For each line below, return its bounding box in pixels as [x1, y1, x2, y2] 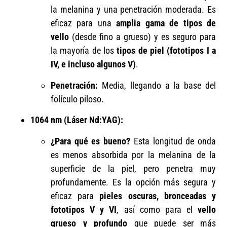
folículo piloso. [51, 93, 104, 104]
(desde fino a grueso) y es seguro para [69, 31, 216, 43]
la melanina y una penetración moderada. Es [51, 4, 216, 15]
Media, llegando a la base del [98, 80, 216, 91]
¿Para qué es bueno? [51, 135, 131, 146]
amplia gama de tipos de [116, 18, 216, 29]
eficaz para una [51, 18, 117, 29]
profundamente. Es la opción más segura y [51, 176, 216, 187]
